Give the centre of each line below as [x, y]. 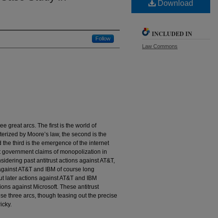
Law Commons [160, 46]
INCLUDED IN [172, 34]
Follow [103, 38]
